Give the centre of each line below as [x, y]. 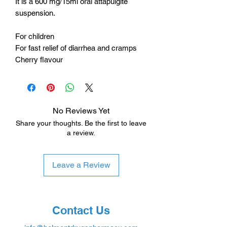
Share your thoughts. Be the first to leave [81, 123]
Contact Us [81, 211]
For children [35, 36]
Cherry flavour [39, 60]
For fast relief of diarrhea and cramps [76, 48]
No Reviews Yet [81, 111]
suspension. [35, 13]
